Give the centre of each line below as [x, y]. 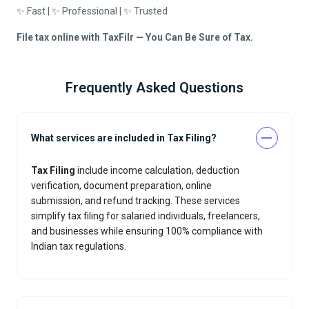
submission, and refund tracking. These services [136, 201]
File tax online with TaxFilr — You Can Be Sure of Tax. [135, 38]
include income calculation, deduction [157, 171]
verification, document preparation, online [121, 186]
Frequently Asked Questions [154, 88]
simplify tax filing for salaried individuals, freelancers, [146, 216]
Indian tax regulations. [79, 247]
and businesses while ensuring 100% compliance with [147, 231]
